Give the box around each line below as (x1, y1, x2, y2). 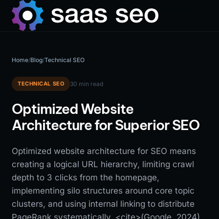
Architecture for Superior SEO (12, 116, 199, 133)
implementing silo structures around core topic (12, 186, 195, 196)
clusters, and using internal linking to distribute (12, 199, 195, 209)
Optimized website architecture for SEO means (12, 146, 196, 156)
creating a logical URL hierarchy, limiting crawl (12, 159, 194, 169)
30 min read (70, 80, 104, 88)
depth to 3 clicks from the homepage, (12, 173, 159, 182)
